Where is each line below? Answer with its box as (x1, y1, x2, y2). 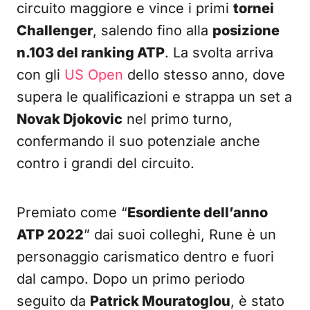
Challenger (17, 22, 93, 39)
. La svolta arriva (165, 44, 273, 61)
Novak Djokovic (17, 111, 122, 127)
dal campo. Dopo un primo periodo (17, 271, 245, 287)
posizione (212, 22, 280, 39)
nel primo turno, (122, 111, 232, 127)
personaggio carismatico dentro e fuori (17, 248, 274, 265)
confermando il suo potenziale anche (17, 133, 260, 149)
